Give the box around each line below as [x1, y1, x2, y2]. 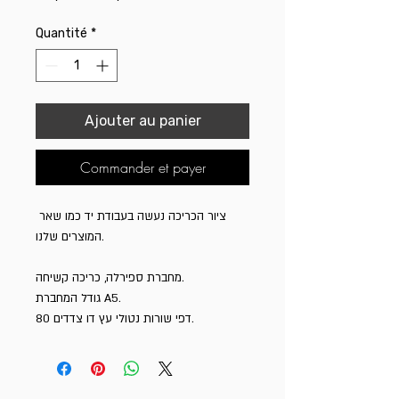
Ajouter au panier [84, 112, 201, 130]
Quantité [36, 26, 87, 42]
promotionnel [151, 3, 240, 20]
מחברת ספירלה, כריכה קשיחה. [36, 270, 182, 287]
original [94, 3, 144, 20]
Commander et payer [79, 158, 206, 178]
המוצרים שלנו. [36, 229, 102, 246]
